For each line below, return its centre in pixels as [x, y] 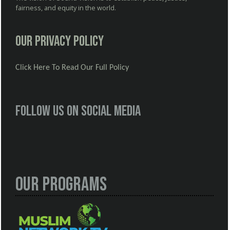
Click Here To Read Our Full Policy [72, 68]
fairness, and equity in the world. [66, 8]
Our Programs [61, 185]
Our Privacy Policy [60, 42]
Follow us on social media [78, 111]
